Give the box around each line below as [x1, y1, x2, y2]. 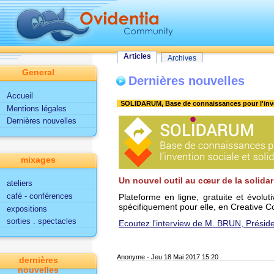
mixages [21, 155, 56, 165]
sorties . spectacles [6, 217, 76, 226]
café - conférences [6, 191, 73, 201]
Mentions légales [6, 103, 67, 113]
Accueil [6, 91, 33, 100]
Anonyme [117, 253, 145, 261]
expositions [6, 204, 47, 213]
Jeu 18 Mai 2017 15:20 [151, 253, 218, 261]
